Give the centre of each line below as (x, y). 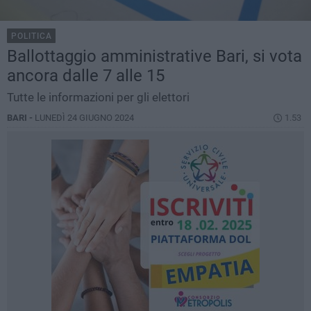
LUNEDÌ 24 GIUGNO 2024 (84, 118)
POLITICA (32, 36)
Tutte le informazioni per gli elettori (98, 98)
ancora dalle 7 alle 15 (86, 76)
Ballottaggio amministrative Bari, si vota (154, 57)
